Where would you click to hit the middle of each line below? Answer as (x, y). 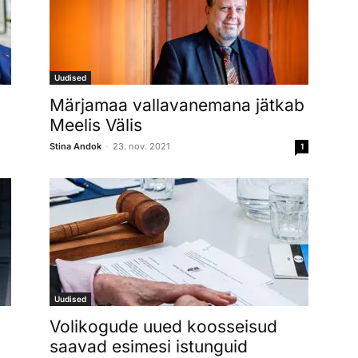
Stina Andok (76, 146)
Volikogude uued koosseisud (163, 326)
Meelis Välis (96, 125)
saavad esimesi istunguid (149, 346)
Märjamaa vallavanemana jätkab (177, 105)
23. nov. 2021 (141, 146)
